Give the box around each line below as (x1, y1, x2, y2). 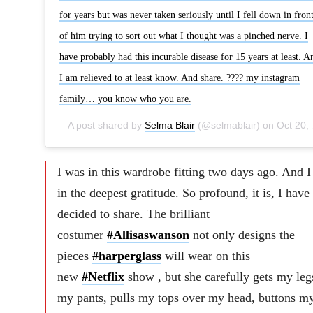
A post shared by (67, 119, 145, 131)
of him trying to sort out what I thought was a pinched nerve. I (59, 30, 308, 41)
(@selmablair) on (194, 119, 277, 131)
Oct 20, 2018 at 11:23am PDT (276, 119, 312, 131)
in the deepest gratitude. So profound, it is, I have (57, 185, 310, 200)
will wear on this (161, 248, 250, 263)
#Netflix (81, 269, 124, 284)
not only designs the (189, 227, 295, 242)
